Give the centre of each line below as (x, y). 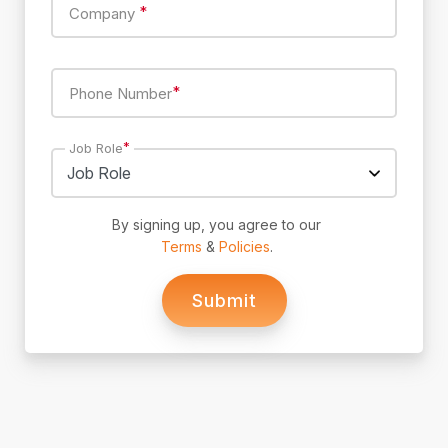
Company (104, 14)
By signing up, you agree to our (216, 225)
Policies (244, 247)
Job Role (96, 148)
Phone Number (120, 94)
